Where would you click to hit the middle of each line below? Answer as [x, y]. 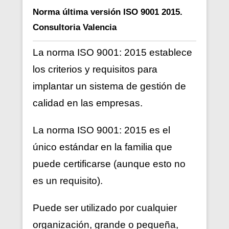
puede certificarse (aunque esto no [109, 164]
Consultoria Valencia [75, 27]
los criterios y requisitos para [95, 69]
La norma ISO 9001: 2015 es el [101, 130]
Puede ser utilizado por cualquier [105, 208]
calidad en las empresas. [88, 103]
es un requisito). [68, 180]
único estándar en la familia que [102, 147]
